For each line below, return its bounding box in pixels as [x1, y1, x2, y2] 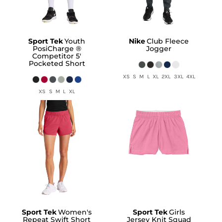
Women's [58, 208, 92, 217]
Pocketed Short [28, 59, 85, 68]
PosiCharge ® [32, 44, 81, 54]
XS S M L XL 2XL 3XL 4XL [122, 73, 195, 80]
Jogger [146, 44, 172, 54]
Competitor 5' [32, 52, 82, 61]
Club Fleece [147, 37, 189, 46]
